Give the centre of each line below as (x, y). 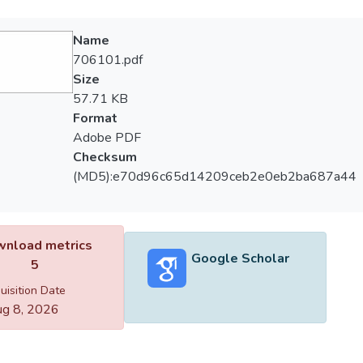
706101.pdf (107, 60)
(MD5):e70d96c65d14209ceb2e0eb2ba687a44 (214, 177)
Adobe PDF (107, 138)
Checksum (105, 157)
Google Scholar (240, 258)
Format (95, 118)
